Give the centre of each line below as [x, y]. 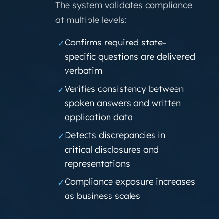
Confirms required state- [115, 42]
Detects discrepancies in [115, 135]
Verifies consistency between [124, 89]
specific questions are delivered [130, 56]
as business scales [102, 196]
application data [99, 117]
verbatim [83, 71]
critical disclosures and [112, 149]
